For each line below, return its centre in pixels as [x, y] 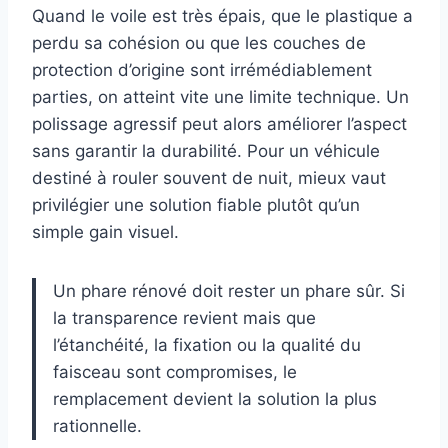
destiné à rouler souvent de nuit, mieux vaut [209, 178]
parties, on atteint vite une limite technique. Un [220, 97]
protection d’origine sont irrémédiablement [202, 70]
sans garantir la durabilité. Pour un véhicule [206, 151]
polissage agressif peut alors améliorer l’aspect [219, 124]
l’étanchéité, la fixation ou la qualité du [207, 345]
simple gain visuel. [105, 232]
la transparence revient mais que [184, 318]
